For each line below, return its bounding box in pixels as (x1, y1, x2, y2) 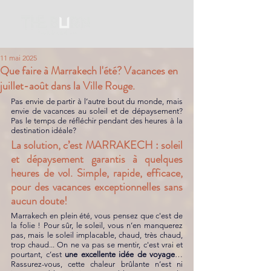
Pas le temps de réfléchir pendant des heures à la (11, 116, 183, 125)
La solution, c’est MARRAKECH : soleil (11, 137, 183, 153)
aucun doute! (11, 193, 67, 209)
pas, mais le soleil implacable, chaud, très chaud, (11, 230, 183, 240)
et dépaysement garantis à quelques (11, 151, 183, 167)
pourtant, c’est (11, 250, 65, 259)
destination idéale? (11, 126, 78, 135)
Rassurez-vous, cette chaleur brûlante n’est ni (11, 260, 183, 269)
